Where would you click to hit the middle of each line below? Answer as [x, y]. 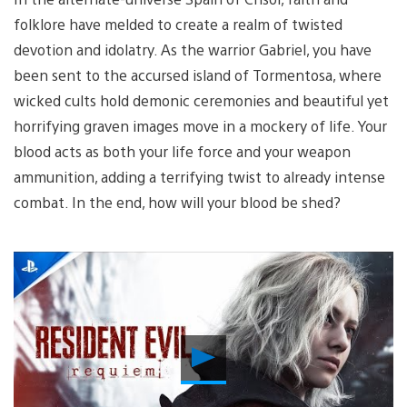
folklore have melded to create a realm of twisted [178, 24]
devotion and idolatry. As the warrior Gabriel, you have [193, 49]
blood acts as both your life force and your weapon [182, 151]
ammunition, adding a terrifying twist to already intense [199, 176]
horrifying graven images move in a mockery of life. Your [200, 125]
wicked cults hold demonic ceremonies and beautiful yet [201, 100]
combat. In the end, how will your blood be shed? [177, 202]
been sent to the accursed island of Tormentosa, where [198, 74]
